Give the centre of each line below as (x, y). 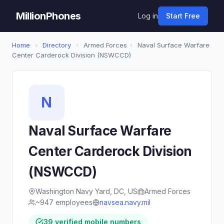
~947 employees (64, 202)
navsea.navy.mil (125, 202)
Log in (148, 16)
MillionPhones (48, 16)
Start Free (183, 16)
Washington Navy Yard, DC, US (86, 191)
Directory (57, 45)
